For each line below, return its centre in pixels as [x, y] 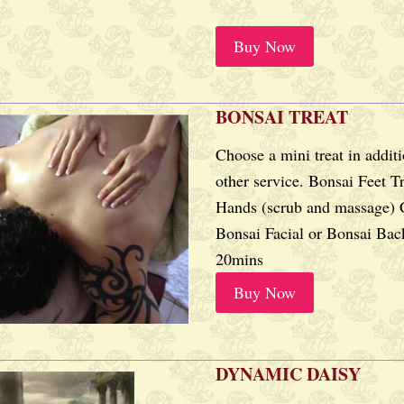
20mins [239, 259]
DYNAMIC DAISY [288, 373]
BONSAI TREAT [282, 117]
